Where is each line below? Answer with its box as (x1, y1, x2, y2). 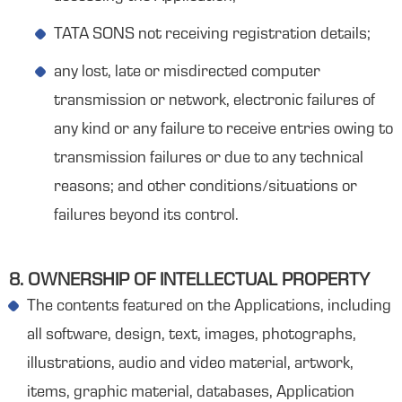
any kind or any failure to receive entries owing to (54, 122, 393, 138)
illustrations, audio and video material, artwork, (27, 356, 354, 372)
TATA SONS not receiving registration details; (54, 27, 371, 43)
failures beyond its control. (54, 208, 239, 224)
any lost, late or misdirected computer (54, 65, 320, 81)
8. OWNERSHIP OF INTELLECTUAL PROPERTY (9, 273, 370, 291)
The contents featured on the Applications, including (27, 299, 391, 315)
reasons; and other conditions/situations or (54, 179, 357, 196)
